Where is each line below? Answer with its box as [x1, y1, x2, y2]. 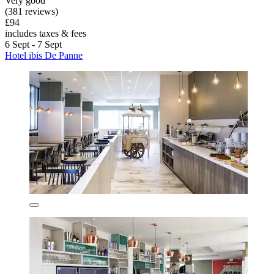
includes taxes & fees [5, 28, 86, 39]
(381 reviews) [5, 6, 58, 17]
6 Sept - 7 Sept [5, 39, 62, 50]
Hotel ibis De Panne [5, 50, 83, 61]
